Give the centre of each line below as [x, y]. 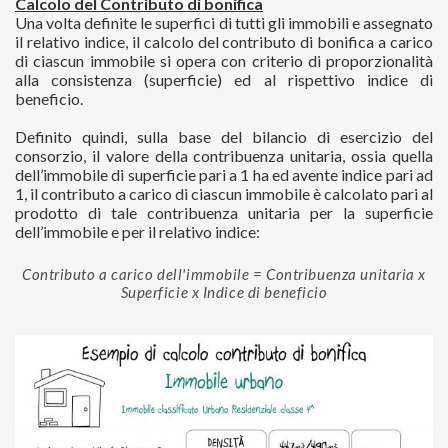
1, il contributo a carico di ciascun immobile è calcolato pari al [224, 193]
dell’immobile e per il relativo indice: [137, 231]
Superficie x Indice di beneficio [224, 291]
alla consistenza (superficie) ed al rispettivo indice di [224, 79]
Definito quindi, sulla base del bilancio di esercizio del [224, 136]
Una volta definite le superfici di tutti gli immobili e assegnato [224, 22]
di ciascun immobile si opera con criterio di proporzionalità [224, 60]
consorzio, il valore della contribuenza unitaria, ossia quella [224, 155]
